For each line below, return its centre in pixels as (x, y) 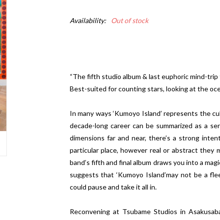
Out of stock (129, 20)
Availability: (88, 20)
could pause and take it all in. (113, 187)
